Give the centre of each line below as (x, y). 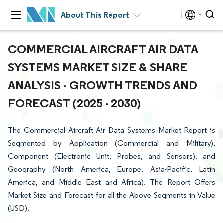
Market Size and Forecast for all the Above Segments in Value (111, 195)
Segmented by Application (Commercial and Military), (111, 143)
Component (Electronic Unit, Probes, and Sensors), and (111, 156)
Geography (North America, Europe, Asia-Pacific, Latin (111, 169)
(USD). (19, 208)
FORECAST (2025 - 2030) (74, 103)
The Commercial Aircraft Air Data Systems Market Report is (111, 130)
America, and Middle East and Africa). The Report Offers (111, 182)
